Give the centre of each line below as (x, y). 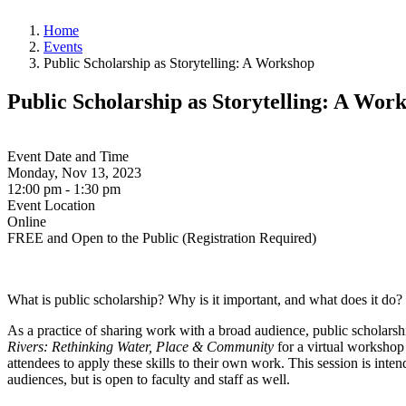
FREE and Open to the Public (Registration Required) (162, 237)
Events (63, 47)
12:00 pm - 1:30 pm (64, 188)
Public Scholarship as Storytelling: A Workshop (179, 63)
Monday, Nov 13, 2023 (74, 172)
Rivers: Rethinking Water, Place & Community (142, 346)
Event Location (51, 205)
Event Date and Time (68, 156)
